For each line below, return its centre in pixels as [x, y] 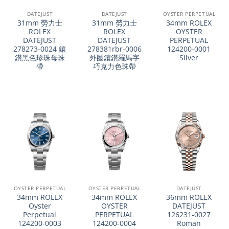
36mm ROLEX [189, 197]
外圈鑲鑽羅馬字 [114, 57]
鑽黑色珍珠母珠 [40, 57]
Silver [189, 57]
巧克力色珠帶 [114, 66]
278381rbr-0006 [114, 49]
